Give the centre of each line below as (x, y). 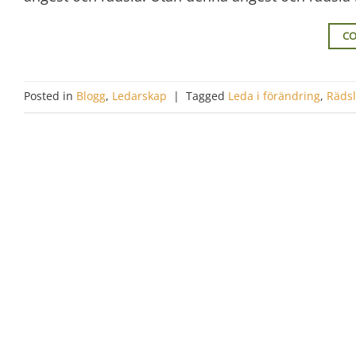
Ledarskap (139, 96)
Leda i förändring (274, 96)
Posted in (50, 96)
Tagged (207, 96)
